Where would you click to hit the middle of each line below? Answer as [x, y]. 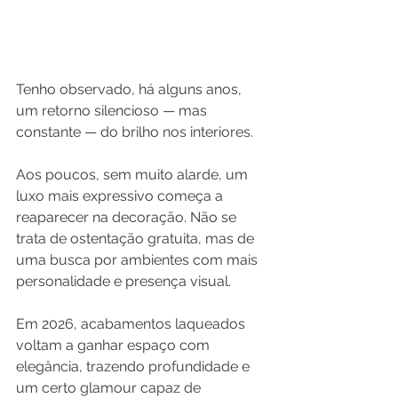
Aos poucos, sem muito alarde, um [134, 175]
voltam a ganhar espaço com [115, 346]
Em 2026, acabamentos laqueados [132, 324]
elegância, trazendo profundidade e [135, 367]
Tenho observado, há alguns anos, [131, 90]
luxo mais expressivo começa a [121, 196]
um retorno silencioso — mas [113, 111]
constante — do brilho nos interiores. [135, 132]
